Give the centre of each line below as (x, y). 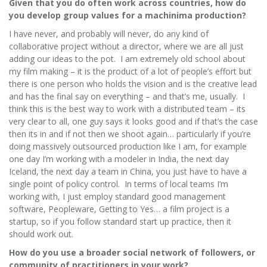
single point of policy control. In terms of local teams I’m (119, 184)
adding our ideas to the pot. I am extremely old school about (127, 58)
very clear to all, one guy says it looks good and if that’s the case (133, 121)
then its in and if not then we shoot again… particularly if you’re (130, 133)
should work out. (41, 234)
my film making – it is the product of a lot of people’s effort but (130, 71)
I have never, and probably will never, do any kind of (109, 33)
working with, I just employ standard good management (117, 196)
